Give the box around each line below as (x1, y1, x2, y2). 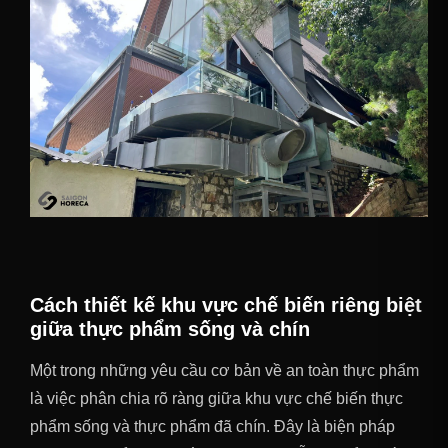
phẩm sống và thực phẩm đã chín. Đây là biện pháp (30, 418, 395, 436)
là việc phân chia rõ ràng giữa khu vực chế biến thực (30, 390, 403, 408)
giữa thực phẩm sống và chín (30, 318, 310, 341)
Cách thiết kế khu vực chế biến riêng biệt (30, 294, 422, 317)
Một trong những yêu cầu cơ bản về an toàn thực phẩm (30, 362, 419, 380)
